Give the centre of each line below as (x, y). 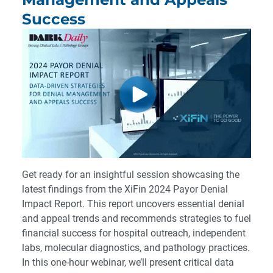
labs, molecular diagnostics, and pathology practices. (136, 247)
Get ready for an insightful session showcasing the (131, 174)
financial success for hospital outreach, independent (134, 233)
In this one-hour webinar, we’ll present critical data (128, 262)
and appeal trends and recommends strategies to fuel (136, 218)
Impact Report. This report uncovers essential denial (133, 204)
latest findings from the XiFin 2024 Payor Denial (125, 189)
